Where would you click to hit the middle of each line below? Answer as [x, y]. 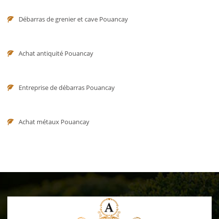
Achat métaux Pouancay [54, 122]
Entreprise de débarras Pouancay [67, 88]
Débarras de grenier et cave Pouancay [73, 19]
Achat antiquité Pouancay [56, 53]
